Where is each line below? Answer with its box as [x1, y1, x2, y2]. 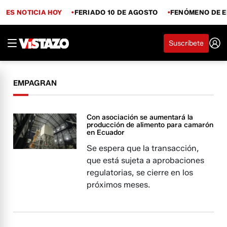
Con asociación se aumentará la [87, 113, 194, 122]
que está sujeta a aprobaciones [87, 156, 205, 165]
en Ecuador [87, 128, 125, 137]
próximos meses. [87, 180, 150, 190]
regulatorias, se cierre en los [87, 168, 194, 177]
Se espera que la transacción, [87, 143, 200, 153]
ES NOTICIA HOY [6, 8, 62, 16]
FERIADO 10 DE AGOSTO [74, 8, 158, 16]
